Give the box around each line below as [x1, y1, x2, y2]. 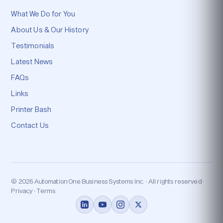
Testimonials [11, 41, 55, 50]
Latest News [11, 57, 53, 66]
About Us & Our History [11, 25, 89, 34]
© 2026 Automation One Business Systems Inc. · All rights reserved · [11, 177, 205, 185]
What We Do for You [11, 9, 76, 18]
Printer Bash [11, 105, 52, 113]
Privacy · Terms [11, 186, 55, 195]
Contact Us [11, 120, 49, 129]
